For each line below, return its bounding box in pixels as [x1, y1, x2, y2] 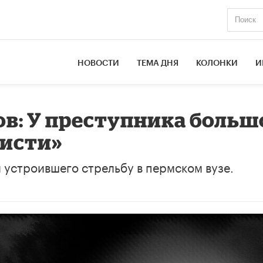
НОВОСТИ [77, 59, 120, 68]
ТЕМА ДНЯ [137, 59, 179, 68]
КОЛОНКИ [196, 59, 238, 68]
